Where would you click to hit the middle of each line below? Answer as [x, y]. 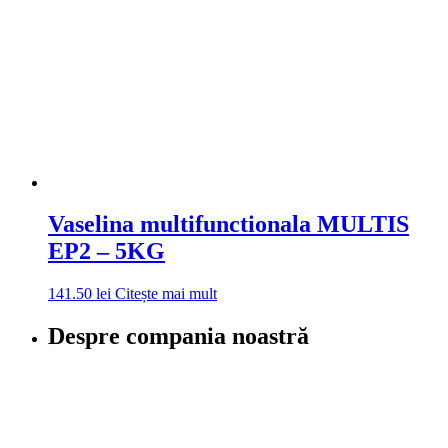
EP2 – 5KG [106, 251]
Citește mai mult [166, 294]
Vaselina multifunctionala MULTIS [228, 224]
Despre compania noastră [178, 336]
